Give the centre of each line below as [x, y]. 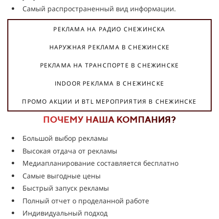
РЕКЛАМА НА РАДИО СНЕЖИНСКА [109, 29]
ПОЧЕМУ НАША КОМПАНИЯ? [109, 120]
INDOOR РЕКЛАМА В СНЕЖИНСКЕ [109, 83]
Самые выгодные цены [62, 175]
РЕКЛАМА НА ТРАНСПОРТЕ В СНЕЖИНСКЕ [109, 65]
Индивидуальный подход [65, 213]
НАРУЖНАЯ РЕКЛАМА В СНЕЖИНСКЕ [109, 47]
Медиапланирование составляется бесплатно [100, 163]
